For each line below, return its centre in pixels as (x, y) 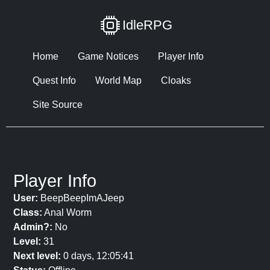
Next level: (37, 256)
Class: (28, 212)
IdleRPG (147, 25)
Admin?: (33, 227)
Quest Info (54, 80)
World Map (118, 80)
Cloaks (176, 80)
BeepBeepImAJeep (81, 198)
